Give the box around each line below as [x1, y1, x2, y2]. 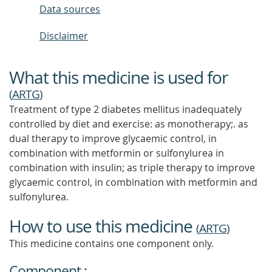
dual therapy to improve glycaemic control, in [9, 132, 217, 145]
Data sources [39, 2, 100, 16]
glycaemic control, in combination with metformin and [9, 175, 257, 189]
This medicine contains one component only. [9, 237, 214, 250]
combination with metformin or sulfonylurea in [9, 146, 224, 160]
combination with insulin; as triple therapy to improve [9, 161, 255, 174]
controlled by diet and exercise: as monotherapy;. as [9, 117, 248, 131]
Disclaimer [39, 29, 88, 42]
